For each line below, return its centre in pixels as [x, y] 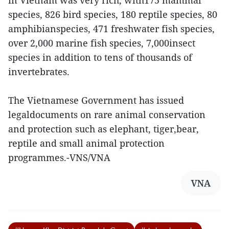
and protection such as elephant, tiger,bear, [104, 129]
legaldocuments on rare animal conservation [107, 115]
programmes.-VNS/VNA [59, 158]
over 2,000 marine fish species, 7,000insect [102, 43]
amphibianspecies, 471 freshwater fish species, [111, 29]
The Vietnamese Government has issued [96, 100]
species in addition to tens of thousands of [100, 58]
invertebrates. [39, 72]
